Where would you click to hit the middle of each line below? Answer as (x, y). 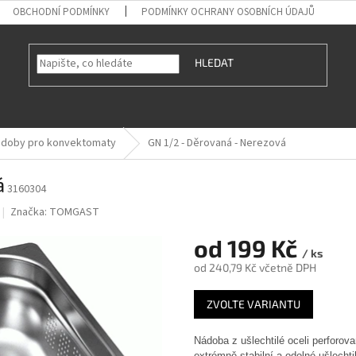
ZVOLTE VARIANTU (253, 304)
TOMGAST (75, 212)
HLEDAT (215, 63)
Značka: (30, 212)
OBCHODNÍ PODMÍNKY (62, 12)
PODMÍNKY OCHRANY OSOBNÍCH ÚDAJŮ (228, 12)
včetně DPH (286, 268)
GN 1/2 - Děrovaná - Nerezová (217, 143)
